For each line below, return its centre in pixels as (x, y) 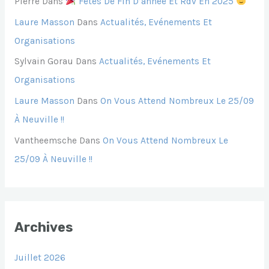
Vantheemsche (45, 141)
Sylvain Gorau (44, 62)
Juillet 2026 (40, 258)
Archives (43, 228)
